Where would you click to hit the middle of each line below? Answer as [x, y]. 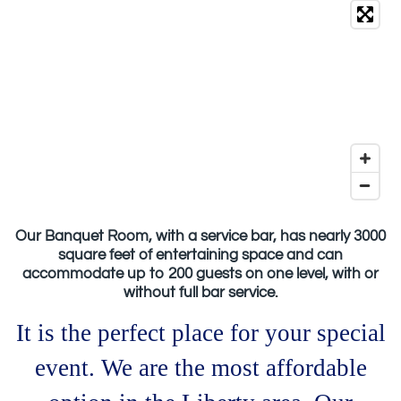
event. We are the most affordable [200, 368]
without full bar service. [200, 293]
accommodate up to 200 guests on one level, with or [200, 274]
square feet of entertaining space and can [200, 256]
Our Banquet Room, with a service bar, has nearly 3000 [200, 237]
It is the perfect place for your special [200, 333]
